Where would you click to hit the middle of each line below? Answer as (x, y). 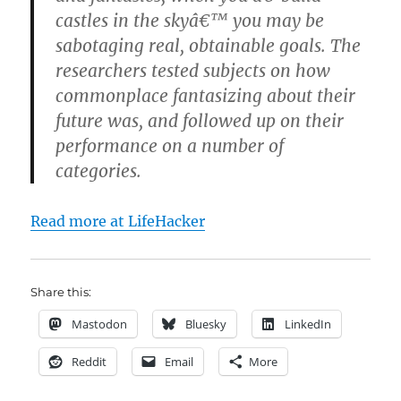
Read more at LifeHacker (118, 222)
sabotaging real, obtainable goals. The (209, 46)
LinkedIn (308, 324)
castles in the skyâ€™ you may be (190, 21)
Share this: (61, 292)
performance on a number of (170, 146)
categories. (99, 171)
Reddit (90, 362)
